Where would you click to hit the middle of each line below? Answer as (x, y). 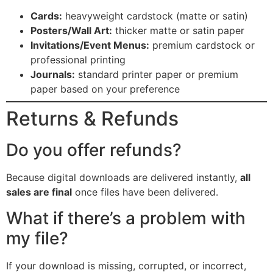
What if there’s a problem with (126, 218)
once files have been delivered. (145, 192)
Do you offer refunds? (94, 150)
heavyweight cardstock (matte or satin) (155, 16)
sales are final (39, 192)
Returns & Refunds (92, 119)
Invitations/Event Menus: (90, 45)
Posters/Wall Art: (71, 31)
